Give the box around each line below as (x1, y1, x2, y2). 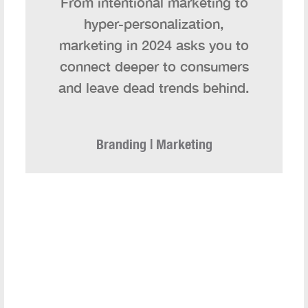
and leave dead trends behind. (58, 79, 250, 96)
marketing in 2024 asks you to (59, 36, 249, 54)
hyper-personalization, (84, 15, 224, 32)
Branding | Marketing (96, 136, 212, 153)
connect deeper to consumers (59, 58, 249, 75)
